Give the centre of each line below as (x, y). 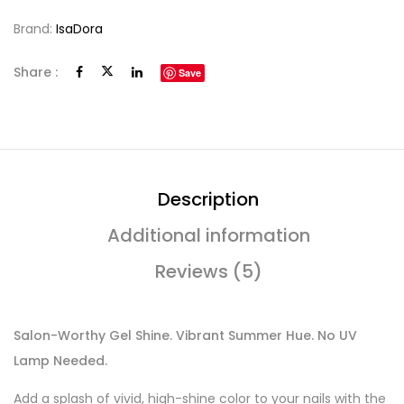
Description (208, 199)
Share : (36, 72)
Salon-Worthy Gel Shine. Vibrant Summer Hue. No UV (185, 335)
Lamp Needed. (60, 360)
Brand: (35, 29)
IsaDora (79, 29)
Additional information (208, 235)
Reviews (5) (208, 271)
